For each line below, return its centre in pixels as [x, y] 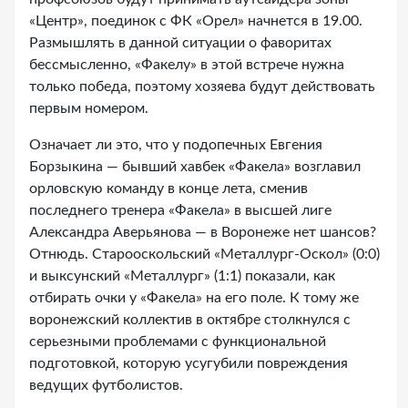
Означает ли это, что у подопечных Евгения [176, 145]
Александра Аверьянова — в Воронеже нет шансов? [203, 232]
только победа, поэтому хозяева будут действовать [202, 87]
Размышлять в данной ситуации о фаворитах [180, 43]
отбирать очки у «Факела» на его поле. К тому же [194, 298]
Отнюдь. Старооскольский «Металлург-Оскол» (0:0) [204, 254]
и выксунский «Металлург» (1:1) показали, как [182, 276]
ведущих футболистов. [106, 385]
